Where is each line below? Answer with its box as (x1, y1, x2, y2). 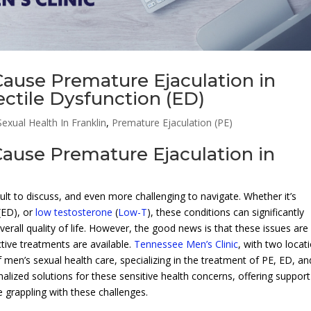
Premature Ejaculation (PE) (112, 116, 233, 130)
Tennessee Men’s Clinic (134, 237, 239, 251)
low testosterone (35, 205, 113, 219)
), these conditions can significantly (147, 205, 305, 219)
